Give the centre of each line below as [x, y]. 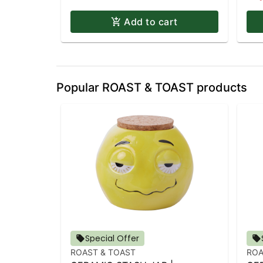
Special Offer [112, 239]
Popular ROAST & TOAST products [152, 88]
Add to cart [151, 22]
